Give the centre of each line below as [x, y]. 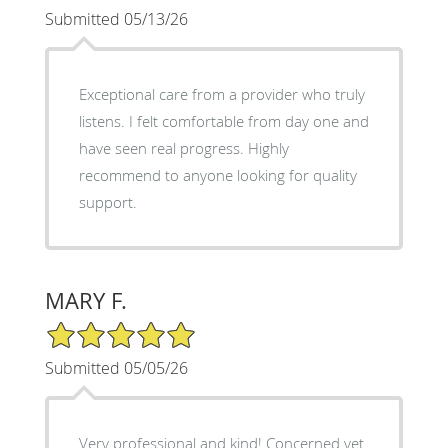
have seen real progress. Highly [183, 147]
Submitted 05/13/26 [116, 18]
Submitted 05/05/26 [116, 367]
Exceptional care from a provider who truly [221, 93]
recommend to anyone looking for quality [217, 174]
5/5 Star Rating [94, 328]
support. [107, 201]
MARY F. [85, 300]
